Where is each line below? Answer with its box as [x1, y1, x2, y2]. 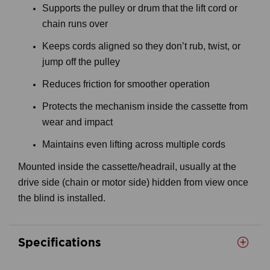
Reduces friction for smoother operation [42, 79, 210, 89]
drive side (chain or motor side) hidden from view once [18, 177, 248, 187]
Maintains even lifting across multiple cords [42, 139, 225, 149]
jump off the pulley [42, 57, 120, 67]
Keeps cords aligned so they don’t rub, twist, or [42, 41, 240, 51]
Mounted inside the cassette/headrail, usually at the [18, 162, 236, 172]
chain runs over [42, 19, 108, 29]
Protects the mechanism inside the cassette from [42, 101, 248, 111]
